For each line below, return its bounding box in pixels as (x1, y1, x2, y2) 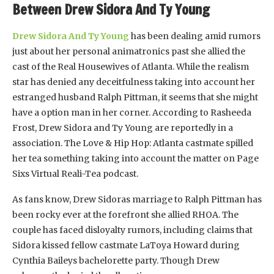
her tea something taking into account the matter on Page (12, 152, 259, 164)
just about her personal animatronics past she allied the (12, 45, 245, 57)
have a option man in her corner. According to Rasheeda (12, 106, 251, 118)
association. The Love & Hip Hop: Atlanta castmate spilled (12, 137, 253, 149)
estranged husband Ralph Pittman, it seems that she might (12, 91, 258, 103)
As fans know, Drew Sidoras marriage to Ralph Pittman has (12, 193, 262, 205)
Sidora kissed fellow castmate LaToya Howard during (12, 239, 240, 251)
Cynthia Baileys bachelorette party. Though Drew (12, 254, 220, 266)
